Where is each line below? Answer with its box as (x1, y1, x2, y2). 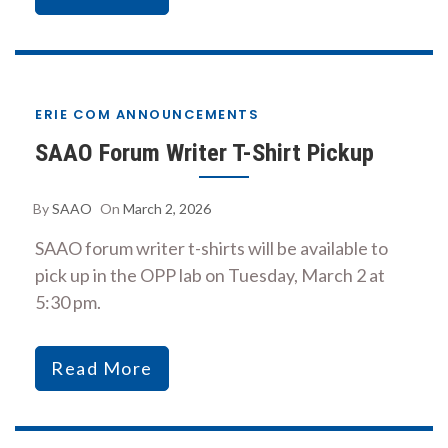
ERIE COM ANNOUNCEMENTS (35, 104, 259, 124)
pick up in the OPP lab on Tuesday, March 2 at (35, 263, 385, 286)
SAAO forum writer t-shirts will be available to (35, 236, 388, 259)
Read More (51, 356, 153, 379)
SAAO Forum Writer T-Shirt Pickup (35, 137, 374, 167)
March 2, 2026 (123, 199, 211, 217)
